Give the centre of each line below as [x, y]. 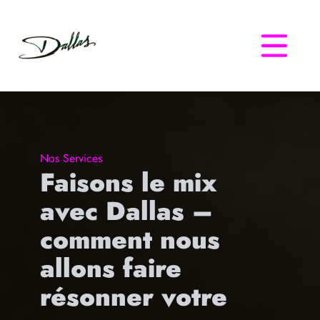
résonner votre [134, 297]
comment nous [130, 240]
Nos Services [71, 158]
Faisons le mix [129, 182]
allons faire [111, 268]
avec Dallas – [126, 211]
